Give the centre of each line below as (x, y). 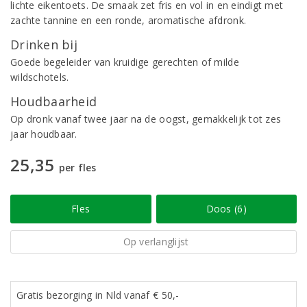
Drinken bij (44, 45)
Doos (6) (226, 209)
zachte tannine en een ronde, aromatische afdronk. (128, 20)
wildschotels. (40, 77)
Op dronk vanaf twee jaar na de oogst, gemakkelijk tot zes (146, 119)
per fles (77, 168)
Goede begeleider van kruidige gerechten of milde (125, 62)
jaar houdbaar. (44, 134)
